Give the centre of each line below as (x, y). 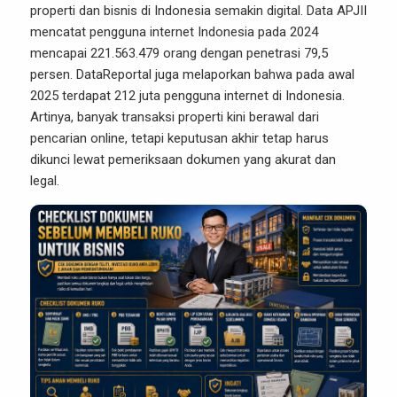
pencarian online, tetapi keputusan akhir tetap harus (179, 138)
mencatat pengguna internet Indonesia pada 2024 (174, 32)
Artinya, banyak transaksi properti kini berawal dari (175, 117)
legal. (45, 181)
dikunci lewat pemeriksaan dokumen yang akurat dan (183, 160)
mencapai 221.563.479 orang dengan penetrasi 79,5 (179, 53)
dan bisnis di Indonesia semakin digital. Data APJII (221, 11)
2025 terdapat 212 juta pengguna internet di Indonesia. (187, 96)
